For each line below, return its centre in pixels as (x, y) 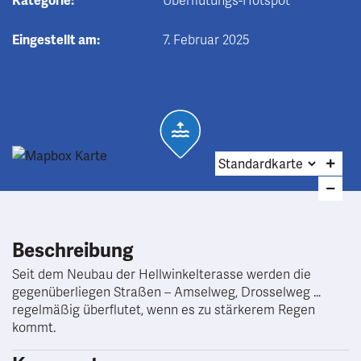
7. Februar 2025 (206, 40)
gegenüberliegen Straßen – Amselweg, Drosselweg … (166, 293)
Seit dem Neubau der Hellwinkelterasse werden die (162, 275)
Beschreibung (73, 251)
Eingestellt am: (56, 40)
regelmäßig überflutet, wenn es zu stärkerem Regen (164, 310)
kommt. (34, 328)
